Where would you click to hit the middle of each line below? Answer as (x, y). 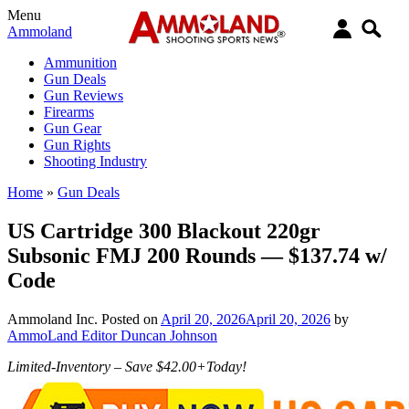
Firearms (69, 112)
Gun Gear (73, 128)
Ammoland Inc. (52, 319)
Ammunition (80, 63)
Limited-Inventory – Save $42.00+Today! (127, 366)
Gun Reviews (84, 95)
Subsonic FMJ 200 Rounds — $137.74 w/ (197, 255)
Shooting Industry (95, 161)
